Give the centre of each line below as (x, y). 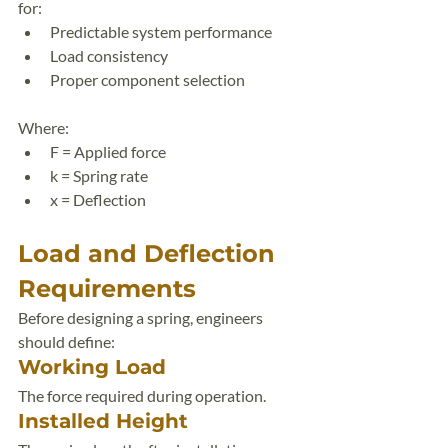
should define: (66, 341)
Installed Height (103, 421)
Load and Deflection (150, 253)
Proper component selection (147, 79)
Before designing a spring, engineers (142, 317)
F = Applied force (108, 151)
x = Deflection (98, 199)
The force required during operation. (142, 395)
